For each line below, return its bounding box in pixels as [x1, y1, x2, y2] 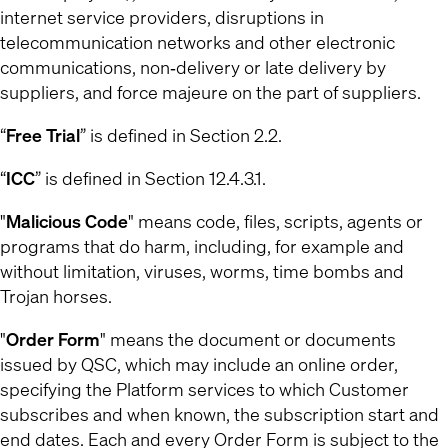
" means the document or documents [100, 327, 396, 351]
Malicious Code [6, 209, 128, 233]
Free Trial [6, 123, 80, 147]
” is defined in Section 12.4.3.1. [35, 166, 266, 190]
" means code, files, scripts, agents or [128, 209, 423, 233]
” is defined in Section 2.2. [80, 123, 282, 147]
